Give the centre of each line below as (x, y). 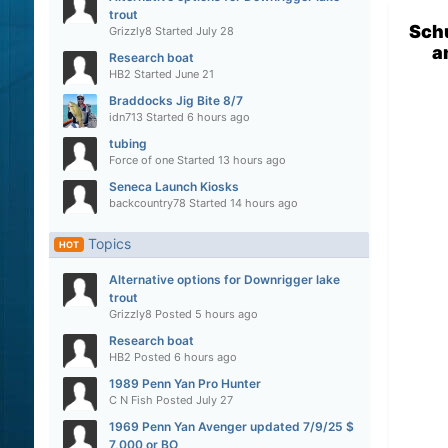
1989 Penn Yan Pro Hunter (184, 384)
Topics (107, 243)
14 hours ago (263, 202)
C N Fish (130, 400)
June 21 (194, 73)
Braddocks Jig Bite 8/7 (175, 100)
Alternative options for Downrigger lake (224, 280)
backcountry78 (147, 202)
